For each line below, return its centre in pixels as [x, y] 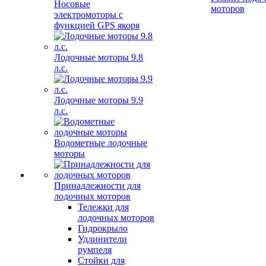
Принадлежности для [97, 186]
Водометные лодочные [101, 143]
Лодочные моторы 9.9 [99, 100]
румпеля [95, 250]
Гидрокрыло [103, 228]
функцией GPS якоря [97, 25]
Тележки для [103, 207]
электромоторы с [88, 15]
